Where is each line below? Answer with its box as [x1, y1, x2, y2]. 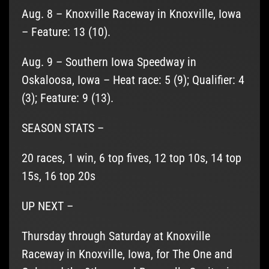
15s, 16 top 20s [21, 169, 95, 184]
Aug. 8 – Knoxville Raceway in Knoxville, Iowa [21, 7, 241, 22]
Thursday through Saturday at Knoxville [21, 229, 210, 244]
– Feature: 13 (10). [21, 25, 110, 40]
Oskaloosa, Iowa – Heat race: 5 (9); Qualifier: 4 [21, 73, 244, 88]
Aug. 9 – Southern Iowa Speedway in [21, 55, 196, 70]
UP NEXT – [21, 199, 73, 214]
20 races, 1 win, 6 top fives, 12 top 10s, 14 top [21, 151, 241, 166]
